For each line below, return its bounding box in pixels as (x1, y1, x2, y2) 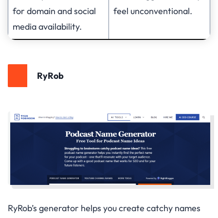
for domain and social (13, 5, 96, 17)
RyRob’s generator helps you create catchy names (8, 202, 200, 214)
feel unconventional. (113, 5, 192, 17)
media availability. (13, 20, 82, 32)
